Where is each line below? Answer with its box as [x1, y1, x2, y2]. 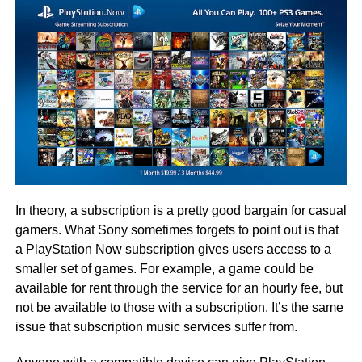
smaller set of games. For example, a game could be [15, 262, 314, 276]
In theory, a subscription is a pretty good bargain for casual [15, 204, 347, 218]
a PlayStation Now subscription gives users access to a [15, 242, 331, 257]
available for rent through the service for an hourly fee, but [15, 281, 343, 296]
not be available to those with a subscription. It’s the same [15, 301, 343, 315]
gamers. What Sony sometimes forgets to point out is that [15, 223, 339, 238]
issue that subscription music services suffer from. [15, 320, 297, 335]
